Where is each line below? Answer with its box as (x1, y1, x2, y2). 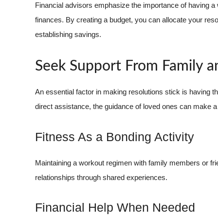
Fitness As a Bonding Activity (35, 129, 194, 144)
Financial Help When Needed (35, 200, 195, 215)
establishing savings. (35, 30, 101, 38)
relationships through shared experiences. (35, 173, 167, 182)
